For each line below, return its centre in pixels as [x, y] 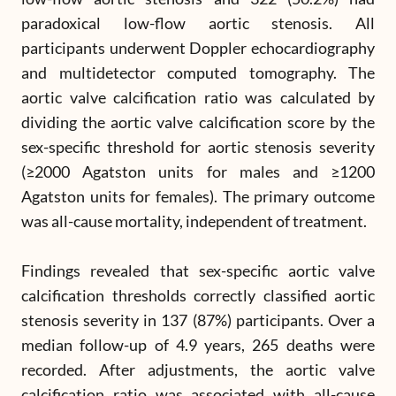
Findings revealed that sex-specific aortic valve [198, 270]
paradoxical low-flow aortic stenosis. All [198, 23]
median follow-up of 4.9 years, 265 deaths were [198, 345]
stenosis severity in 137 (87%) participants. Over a [198, 320]
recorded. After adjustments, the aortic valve [198, 369]
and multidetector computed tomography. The [198, 72]
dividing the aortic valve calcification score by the [198, 122]
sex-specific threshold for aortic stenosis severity [198, 147]
